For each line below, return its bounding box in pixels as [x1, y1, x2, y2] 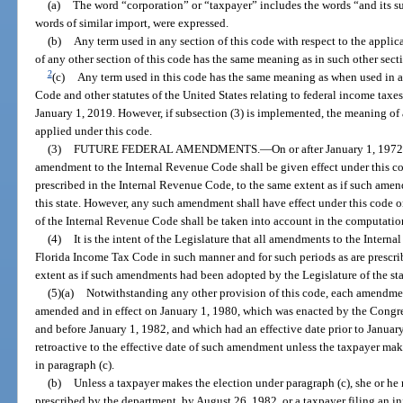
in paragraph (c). [35, 358, 115, 372]
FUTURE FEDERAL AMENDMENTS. [73, 142, 260, 157]
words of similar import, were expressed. [35, 16, 229, 31]
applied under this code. [35, 124, 153, 139]
